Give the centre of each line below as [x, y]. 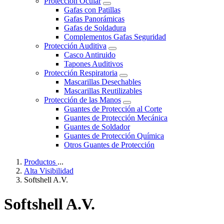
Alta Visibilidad [49, 170]
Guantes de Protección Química [114, 135]
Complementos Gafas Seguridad [115, 36]
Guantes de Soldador [97, 126]
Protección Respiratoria [81, 72]
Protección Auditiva [75, 45]
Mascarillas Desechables [102, 81]
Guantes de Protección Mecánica [116, 117]
